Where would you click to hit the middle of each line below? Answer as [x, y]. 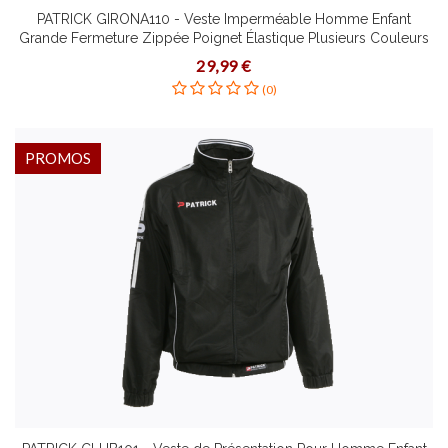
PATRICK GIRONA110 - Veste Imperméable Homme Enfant [224, 19]
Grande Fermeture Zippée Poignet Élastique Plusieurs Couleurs [224, 38]
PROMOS [58, 158]
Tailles [224, 57]
